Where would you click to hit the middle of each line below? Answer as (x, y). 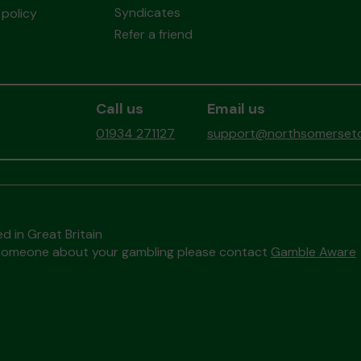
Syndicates (147, 12)
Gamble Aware (313, 252)
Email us (236, 109)
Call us (120, 109)
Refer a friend (153, 34)
